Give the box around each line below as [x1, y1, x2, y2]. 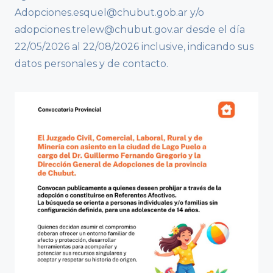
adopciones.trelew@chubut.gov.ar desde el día [15, 24, 245, 36]
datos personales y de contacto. [15, 58, 168, 70]
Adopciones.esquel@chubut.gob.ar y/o [15, 7, 204, 19]
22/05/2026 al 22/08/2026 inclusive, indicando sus [15, 41, 253, 53]
